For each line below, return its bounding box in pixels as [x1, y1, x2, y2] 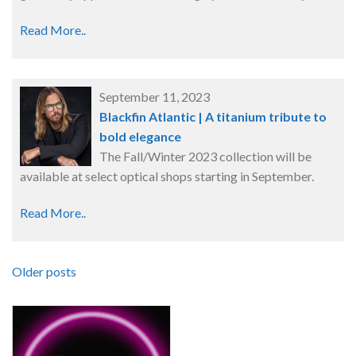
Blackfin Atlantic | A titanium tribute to [99, 109, 327, 125]
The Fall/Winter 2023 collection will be [99, 149, 311, 164]
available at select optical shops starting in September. [20, 168, 314, 184]
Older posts [12, 264, 76, 280]
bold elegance [99, 129, 181, 145]
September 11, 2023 [99, 89, 210, 105]
